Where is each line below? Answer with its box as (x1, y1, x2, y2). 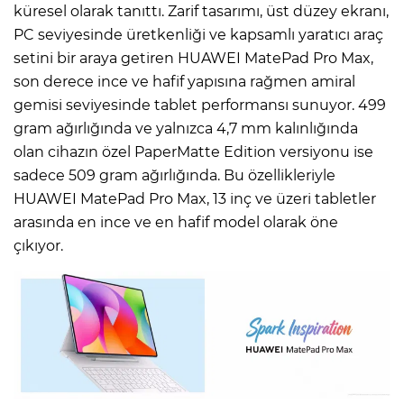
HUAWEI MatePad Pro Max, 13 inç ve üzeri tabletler (14, 189, 376, 207)
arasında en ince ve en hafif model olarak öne (14, 213, 338, 231)
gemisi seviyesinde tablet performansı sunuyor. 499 (14, 96, 386, 114)
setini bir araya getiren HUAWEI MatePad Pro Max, (14, 49, 373, 67)
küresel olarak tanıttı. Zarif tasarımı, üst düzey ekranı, (14, 2, 389, 20)
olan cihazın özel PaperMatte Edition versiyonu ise (14, 142, 373, 161)
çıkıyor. (14, 236, 63, 254)
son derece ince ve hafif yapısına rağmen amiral (14, 72, 355, 90)
